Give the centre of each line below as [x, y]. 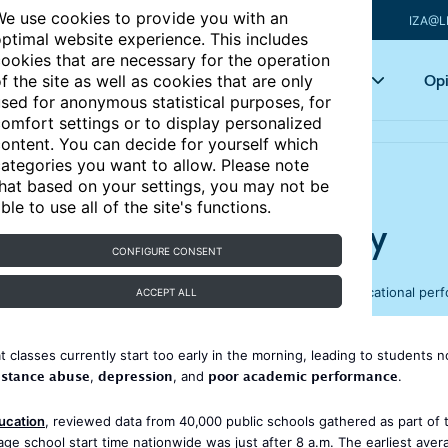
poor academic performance [303, 379]
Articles [195, 80]
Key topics [322, 80]
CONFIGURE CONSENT [166, 251]
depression [135, 379]
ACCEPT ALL [167, 292]
